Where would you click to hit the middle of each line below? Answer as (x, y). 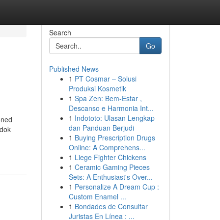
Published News (74, 69)
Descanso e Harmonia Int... (111, 108)
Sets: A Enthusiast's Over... (110, 177)
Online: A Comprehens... (107, 147)
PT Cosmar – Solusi (105, 79)
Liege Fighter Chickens (110, 157)
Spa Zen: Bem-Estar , (108, 98)
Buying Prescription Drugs (115, 137)
